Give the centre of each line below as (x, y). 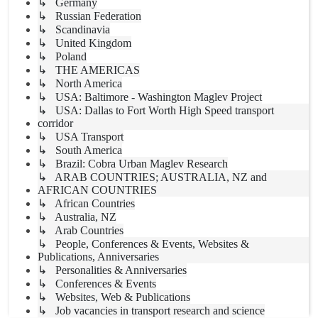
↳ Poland (62, 56)
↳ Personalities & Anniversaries (112, 270)
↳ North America (80, 83)
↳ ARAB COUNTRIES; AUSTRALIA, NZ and (152, 177)
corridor (55, 123)
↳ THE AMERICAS (89, 70)
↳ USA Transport (81, 136)
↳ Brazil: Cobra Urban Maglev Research (133, 163)
